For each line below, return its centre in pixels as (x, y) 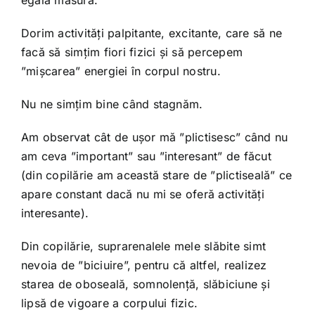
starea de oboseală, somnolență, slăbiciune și (145, 284)
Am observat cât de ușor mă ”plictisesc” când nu (154, 137)
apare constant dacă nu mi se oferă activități (142, 194)
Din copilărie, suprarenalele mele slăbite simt (143, 246)
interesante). (55, 213)
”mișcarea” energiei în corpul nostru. (121, 71)
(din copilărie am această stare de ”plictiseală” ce (156, 175)
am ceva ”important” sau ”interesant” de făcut (146, 156)
